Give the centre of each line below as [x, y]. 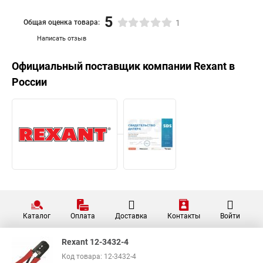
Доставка [131, 216]
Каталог [37, 216]
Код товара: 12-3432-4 [99, 257]
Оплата [83, 216]
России [29, 82]
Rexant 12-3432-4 [95, 242]
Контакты [184, 216]
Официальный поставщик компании [103, 66]
